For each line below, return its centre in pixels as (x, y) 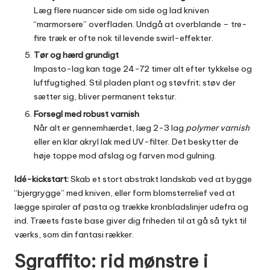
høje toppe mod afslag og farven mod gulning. (125, 155)
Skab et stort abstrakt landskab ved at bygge (160, 179)
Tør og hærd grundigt (76, 55)
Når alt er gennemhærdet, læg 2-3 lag (110, 127)
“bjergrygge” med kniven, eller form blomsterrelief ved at (125, 193)
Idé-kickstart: (42, 179)
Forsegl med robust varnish (86, 114)
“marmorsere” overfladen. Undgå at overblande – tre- (140, 24)
